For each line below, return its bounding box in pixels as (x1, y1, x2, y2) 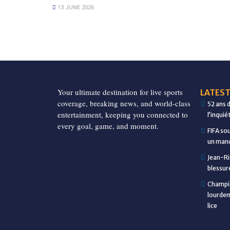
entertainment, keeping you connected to (57, 109, 188, 120)
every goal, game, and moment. (57, 120, 159, 131)
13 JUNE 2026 (56, 4, 94, 11)
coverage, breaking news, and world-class (57, 98, 190, 108)
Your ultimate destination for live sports (57, 86, 183, 97)
